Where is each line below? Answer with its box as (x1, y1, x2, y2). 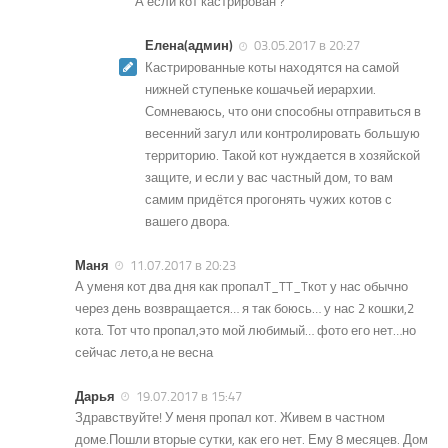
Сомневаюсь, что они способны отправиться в (145, 103, 421, 119)
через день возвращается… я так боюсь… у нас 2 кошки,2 (75, 300, 414, 316)
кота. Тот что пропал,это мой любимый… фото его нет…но (75, 322, 416, 338)
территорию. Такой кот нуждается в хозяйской (145, 147, 420, 163)
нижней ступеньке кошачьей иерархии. (145, 81, 376, 97)
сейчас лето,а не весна (75, 344, 213, 360)
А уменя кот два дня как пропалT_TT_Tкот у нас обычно (75, 278, 408, 294)
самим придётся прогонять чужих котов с (145, 191, 392, 207)
